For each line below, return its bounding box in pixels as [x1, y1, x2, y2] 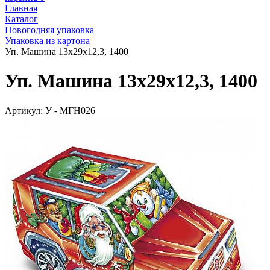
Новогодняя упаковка [5, 25, 94, 35]
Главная [5, 3, 37, 13]
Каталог [5, 14, 38, 24]
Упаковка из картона [5, 36, 90, 46]
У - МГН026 [43, 105, 95, 116]
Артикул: [5, 105, 43, 116]
